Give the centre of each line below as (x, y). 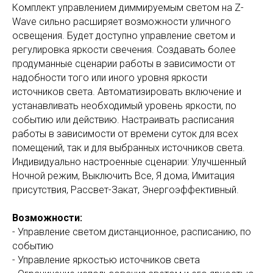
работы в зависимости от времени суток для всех (125, 134)
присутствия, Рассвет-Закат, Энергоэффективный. (126, 190)
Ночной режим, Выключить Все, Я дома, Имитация (123, 176)
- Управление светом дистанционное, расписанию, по (132, 232)
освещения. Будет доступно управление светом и (124, 36)
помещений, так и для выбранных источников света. (129, 148)
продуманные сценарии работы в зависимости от (124, 64)
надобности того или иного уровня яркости (110, 78)
